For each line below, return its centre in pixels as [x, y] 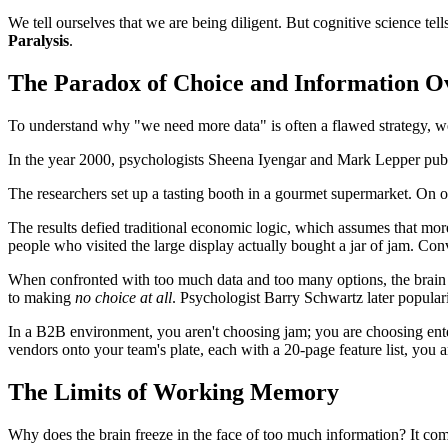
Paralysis [38, 40]
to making [41, 297]
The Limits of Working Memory [173, 391]
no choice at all [123, 297]
